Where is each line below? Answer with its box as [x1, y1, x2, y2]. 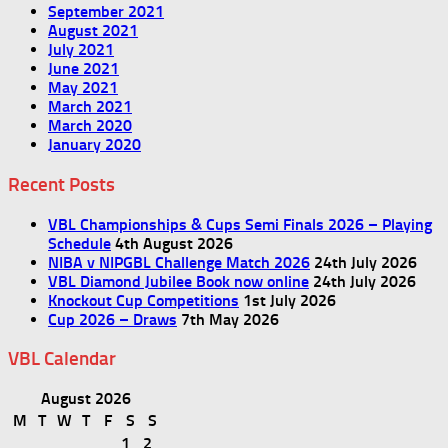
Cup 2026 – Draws [48, 309, 177, 329]
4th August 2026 [115, 233, 233, 253]
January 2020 [48, 135, 141, 155]
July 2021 [48, 40, 114, 60]
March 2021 [48, 97, 132, 117]
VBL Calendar [8, 347, 116, 371]
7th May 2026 [181, 309, 279, 329]
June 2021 [48, 59, 119, 79]
